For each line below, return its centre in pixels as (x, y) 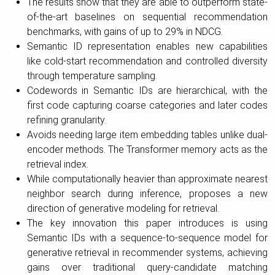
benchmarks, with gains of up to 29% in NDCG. (125, 31)
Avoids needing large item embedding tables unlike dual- (147, 134)
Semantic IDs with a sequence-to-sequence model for (147, 238)
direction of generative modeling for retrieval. (123, 208)
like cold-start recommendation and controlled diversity (147, 61)
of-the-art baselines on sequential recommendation (147, 17)
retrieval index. (57, 164)
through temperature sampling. (92, 76)
